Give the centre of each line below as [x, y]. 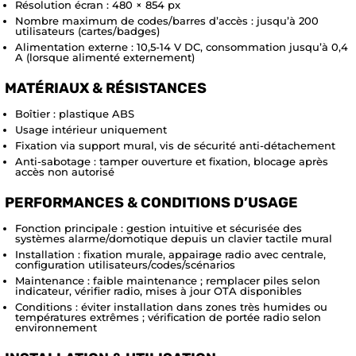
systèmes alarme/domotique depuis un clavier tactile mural [174, 239]
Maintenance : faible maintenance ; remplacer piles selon [168, 281]
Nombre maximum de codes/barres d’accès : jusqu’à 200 [167, 21]
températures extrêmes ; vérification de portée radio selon [168, 317]
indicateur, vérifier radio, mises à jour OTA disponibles [159, 291]
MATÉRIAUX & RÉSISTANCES [106, 89]
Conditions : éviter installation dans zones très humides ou [171, 307]
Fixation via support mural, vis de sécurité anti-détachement [175, 146]
